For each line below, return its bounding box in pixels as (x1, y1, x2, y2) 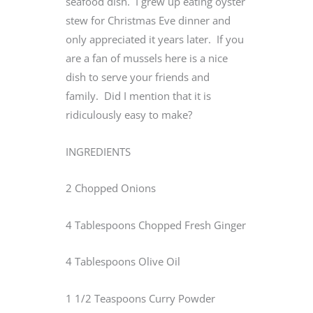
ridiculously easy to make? (66, 108, 192, 122)
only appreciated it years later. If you (66, 32, 244, 47)
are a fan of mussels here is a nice (66, 51, 228, 66)
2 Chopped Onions (66, 181, 156, 196)
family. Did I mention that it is (66, 89, 211, 103)
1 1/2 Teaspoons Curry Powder (66, 291, 215, 305)
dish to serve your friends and (66, 70, 210, 85)
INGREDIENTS (66, 144, 131, 159)
